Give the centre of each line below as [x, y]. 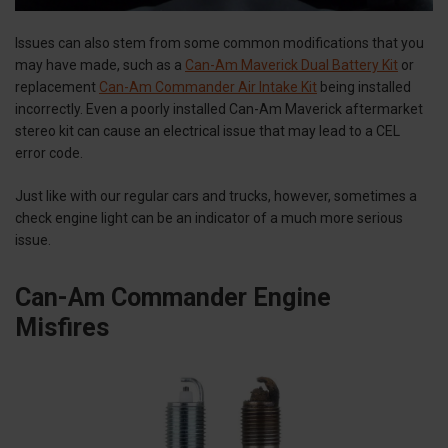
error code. [49, 153]
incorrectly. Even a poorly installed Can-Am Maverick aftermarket [219, 109]
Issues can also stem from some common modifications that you [219, 43]
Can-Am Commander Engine [173, 298]
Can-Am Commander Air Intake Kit [208, 87]
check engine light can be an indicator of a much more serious [209, 218]
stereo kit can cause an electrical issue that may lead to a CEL [207, 131]
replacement [57, 87]
